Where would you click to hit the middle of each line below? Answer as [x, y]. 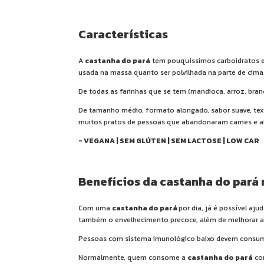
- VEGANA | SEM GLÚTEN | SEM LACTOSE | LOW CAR [169, 141]
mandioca [207, 91]
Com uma [95, 208]
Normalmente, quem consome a [133, 257]
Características [123, 34]
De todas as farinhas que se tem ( [134, 91]
